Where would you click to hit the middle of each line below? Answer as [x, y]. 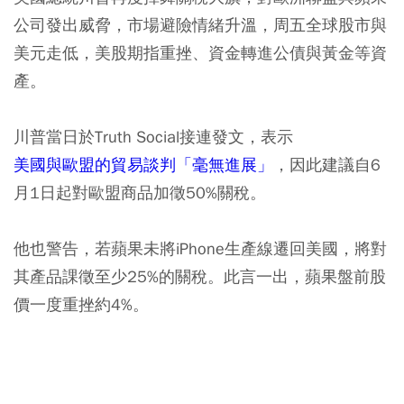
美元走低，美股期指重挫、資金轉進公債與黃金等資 [200, 53]
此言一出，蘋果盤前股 [305, 276]
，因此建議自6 [327, 165]
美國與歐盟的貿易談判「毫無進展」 [143, 165]
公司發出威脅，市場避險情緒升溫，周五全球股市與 [200, 25]
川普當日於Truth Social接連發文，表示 [153, 137]
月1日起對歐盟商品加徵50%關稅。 [140, 193]
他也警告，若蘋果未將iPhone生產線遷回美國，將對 [200, 248]
